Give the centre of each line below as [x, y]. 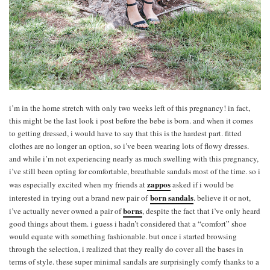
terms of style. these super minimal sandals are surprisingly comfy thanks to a [134, 261]
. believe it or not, [222, 197]
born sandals [172, 197]
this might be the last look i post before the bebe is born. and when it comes [131, 120]
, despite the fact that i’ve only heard [201, 211]
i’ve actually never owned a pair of [66, 211]
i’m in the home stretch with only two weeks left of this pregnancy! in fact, [130, 108]
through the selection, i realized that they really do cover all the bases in [126, 249]
